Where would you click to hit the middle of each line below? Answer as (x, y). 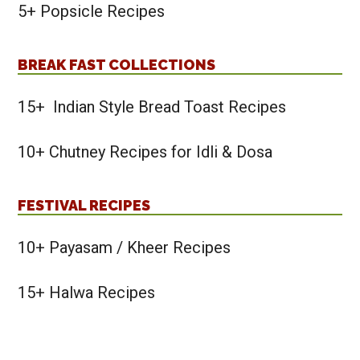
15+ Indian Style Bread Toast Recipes (152, 107)
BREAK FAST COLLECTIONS (117, 65)
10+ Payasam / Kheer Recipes (125, 248)
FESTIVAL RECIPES (84, 206)
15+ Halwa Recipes (87, 293)
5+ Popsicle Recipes (92, 12)
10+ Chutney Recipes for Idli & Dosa (145, 152)
